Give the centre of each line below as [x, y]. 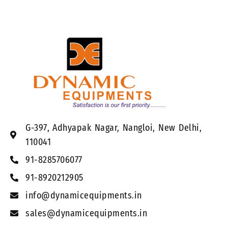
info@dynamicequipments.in [84, 195]
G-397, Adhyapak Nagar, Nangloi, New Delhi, [113, 128]
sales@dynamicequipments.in [86, 213]
